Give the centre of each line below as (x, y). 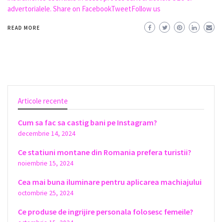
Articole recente (43, 101)
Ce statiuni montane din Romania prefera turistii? (105, 152)
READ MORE (24, 28)
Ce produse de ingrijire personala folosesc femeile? (106, 211)
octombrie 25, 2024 (46, 193)
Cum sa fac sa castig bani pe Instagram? (87, 122)
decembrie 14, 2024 (47, 133)
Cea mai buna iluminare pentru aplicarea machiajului (110, 182)
